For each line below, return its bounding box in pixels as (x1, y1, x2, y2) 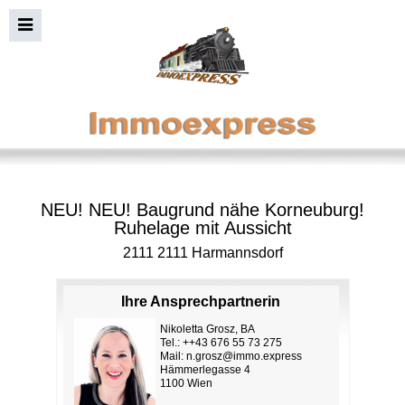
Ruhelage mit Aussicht (113, 218, 292, 238)
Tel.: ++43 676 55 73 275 (159, 336, 282, 349)
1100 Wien (159, 377, 212, 390)
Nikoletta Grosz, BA (159, 323, 255, 335)
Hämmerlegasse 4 (159, 363, 250, 376)
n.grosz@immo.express (185, 350, 302, 363)
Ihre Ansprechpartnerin (121, 294, 280, 309)
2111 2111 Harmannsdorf (122, 245, 283, 260)
